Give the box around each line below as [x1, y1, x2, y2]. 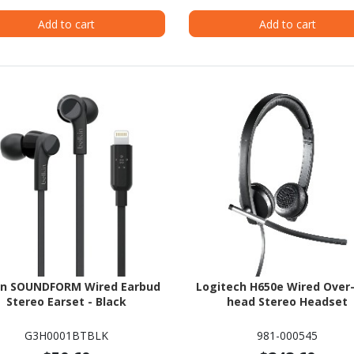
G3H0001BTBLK [24, 327, 109, 343]
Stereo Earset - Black [6, 294, 127, 310]
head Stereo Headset [227, 294, 348, 310]
